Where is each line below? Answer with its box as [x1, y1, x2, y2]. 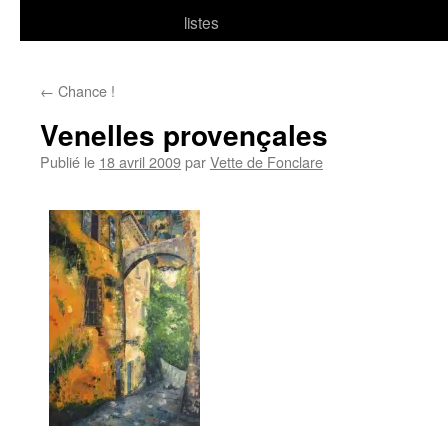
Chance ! [54, 80, 115, 101]
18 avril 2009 [99, 151, 181, 172]
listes [184, 11, 219, 33]
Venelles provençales [40, 114, 328, 155]
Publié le [40, 151, 95, 172]
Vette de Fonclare [210, 151, 323, 172]
